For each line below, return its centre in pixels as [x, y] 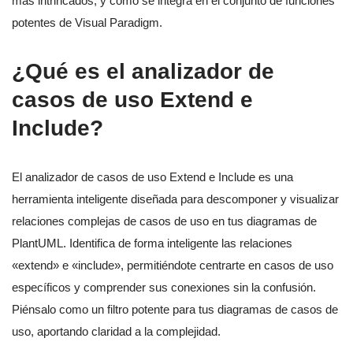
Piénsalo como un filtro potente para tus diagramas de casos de [175, 310]
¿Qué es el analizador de [143, 72]
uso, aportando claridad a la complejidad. [116, 332]
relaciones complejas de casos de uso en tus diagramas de [164, 221]
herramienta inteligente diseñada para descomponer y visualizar [175, 199]
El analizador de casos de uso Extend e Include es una [152, 177]
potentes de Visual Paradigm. [87, 23]
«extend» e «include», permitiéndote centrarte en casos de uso [173, 266]
